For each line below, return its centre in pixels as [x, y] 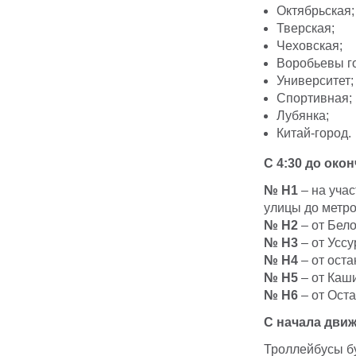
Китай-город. [314, 133]
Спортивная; [314, 99]
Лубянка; [303, 116]
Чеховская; [310, 46]
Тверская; [306, 29]
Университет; [315, 81]
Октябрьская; [315, 11]
